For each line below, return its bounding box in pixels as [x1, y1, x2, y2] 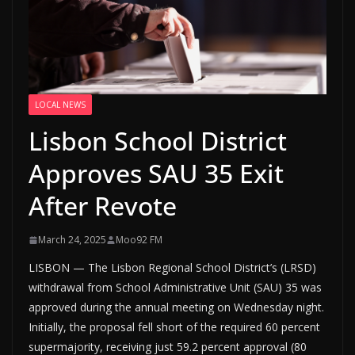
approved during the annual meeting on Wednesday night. [29, 300, 324, 315]
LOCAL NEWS [35, 99, 86, 111]
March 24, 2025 [38, 233, 106, 247]
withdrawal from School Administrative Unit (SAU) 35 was [29, 280, 322, 296]
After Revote [29, 189, 177, 223]
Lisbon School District [29, 124, 287, 158]
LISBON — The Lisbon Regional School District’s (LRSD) [29, 260, 316, 276]
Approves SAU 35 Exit [29, 156, 284, 191]
